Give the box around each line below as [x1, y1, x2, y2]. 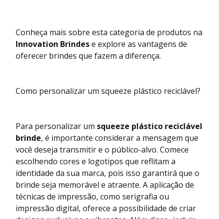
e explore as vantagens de [89, 38, 187, 49]
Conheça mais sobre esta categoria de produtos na [16, 26, 202, 38]
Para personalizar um [16, 120, 97, 131]
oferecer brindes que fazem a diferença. [16, 50, 161, 61]
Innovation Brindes [16, 38, 89, 49]
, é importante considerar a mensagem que [41, 132, 198, 143]
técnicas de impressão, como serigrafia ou [16, 191, 169, 202]
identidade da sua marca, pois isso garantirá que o [16, 167, 199, 178]
